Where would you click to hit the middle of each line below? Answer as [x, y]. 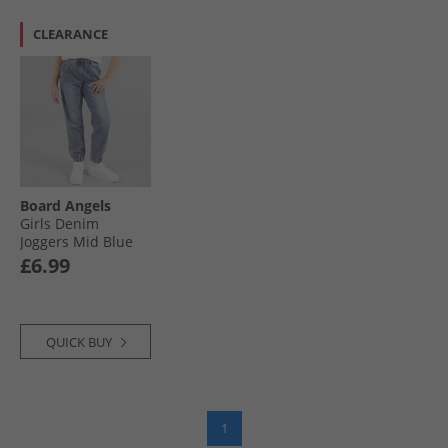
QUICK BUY [78, 341]
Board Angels [65, 205]
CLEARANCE [70, 33]
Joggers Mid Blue [76, 241]
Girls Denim [59, 223]
